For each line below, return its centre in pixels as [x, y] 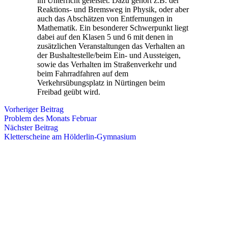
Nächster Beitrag [31, 127]
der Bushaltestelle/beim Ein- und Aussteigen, [109, 55]
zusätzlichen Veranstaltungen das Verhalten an [111, 46]
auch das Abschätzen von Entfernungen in [105, 18]
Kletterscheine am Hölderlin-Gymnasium [70, 136]
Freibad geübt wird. [68, 92]
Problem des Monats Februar [50, 118]
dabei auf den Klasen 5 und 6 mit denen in [105, 37]
